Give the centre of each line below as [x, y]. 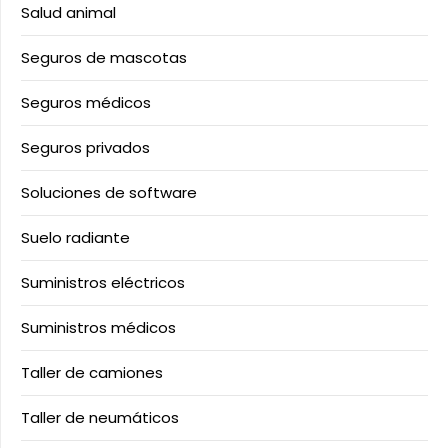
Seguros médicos [86, 102]
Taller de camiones [92, 372]
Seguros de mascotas [104, 57]
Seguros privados [85, 147]
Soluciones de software [109, 192]
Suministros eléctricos [103, 282]
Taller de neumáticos [100, 417]
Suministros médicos [98, 327]
